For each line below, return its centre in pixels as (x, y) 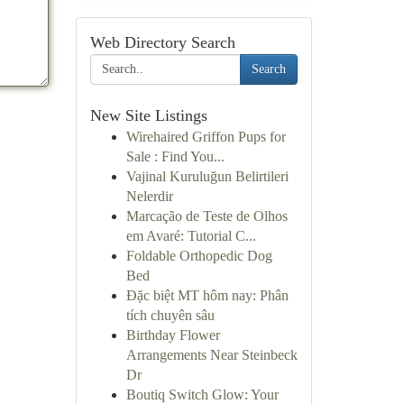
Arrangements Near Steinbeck (211, 355)
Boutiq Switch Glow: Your (202, 395)
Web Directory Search (162, 42)
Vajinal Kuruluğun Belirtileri (207, 176)
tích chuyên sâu (170, 315)
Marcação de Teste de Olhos (207, 216)
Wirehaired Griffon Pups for (206, 137)
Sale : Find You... (175, 156)
